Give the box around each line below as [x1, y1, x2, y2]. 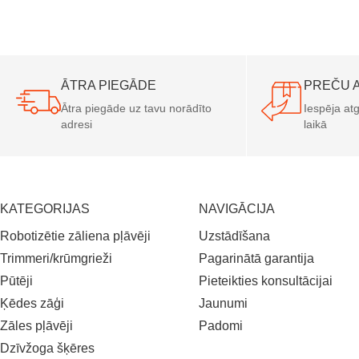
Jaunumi [199, 296, 248, 310]
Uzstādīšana [199, 228, 271, 243]
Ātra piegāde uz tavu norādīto [61, 101, 212, 115]
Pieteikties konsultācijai [199, 273, 333, 288]
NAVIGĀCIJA [199, 201, 276, 216]
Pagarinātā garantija [199, 251, 315, 265]
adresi [61, 117, 92, 131]
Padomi [199, 318, 244, 333]
